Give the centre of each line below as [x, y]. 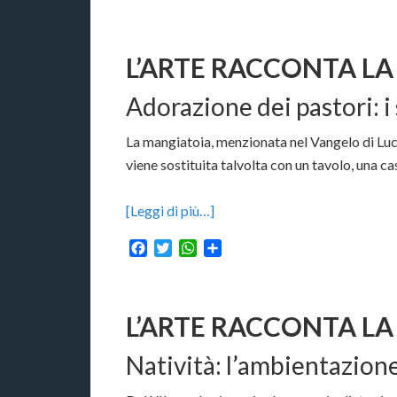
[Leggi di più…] [170, 210]
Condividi [251, 247]
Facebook [178, 247]
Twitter [195, 247]
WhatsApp [230, 247]
